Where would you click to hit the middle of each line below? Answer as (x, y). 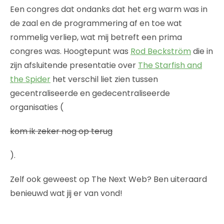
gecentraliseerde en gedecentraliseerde (90, 93)
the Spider (30, 79)
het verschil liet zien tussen (104, 79)
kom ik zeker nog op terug (61, 131)
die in (202, 51)
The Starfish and (170, 65)
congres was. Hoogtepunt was (70, 51)
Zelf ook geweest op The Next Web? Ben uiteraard (108, 179)
